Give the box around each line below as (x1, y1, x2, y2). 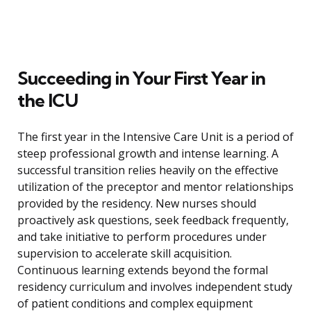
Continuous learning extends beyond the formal (17, 262, 268, 278)
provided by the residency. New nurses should (17, 196, 256, 212)
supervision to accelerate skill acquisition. (17, 246, 232, 262)
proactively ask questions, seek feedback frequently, (17, 212, 289, 228)
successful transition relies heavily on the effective (17, 162, 278, 178)
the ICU (17, 89, 78, 112)
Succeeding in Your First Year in (17, 67, 265, 90)
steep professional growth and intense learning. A (17, 146, 278, 162)
